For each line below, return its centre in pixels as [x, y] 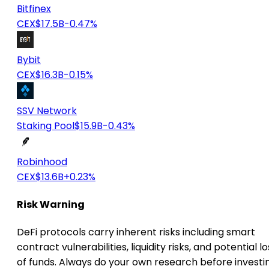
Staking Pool [46, 125]
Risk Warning [51, 204]
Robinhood [42, 162]
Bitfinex [34, 8]
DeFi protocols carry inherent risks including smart [136, 232]
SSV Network [47, 110]
